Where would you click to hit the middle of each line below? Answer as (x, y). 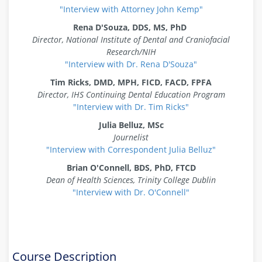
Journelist (131, 137)
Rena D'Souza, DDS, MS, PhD (130, 27)
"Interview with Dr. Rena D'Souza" (131, 64)
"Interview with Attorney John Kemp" (131, 9)
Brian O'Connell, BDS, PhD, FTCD (131, 168)
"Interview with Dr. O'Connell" (131, 192)
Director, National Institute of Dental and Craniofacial (131, 39)
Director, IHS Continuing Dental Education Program (131, 94)
